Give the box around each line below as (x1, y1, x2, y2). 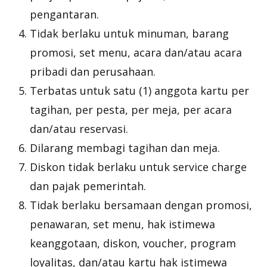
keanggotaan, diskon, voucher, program (30, 236, 236, 250)
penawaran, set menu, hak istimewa (30, 217, 215, 231)
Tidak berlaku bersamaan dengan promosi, (30, 198, 252, 212)
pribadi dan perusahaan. (30, 64, 156, 79)
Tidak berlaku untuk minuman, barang (30, 26, 229, 41)
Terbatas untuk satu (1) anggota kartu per (30, 83, 249, 98)
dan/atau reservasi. (30, 122, 128, 136)
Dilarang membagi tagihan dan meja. (30, 141, 220, 155)
